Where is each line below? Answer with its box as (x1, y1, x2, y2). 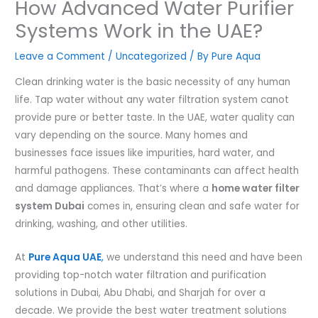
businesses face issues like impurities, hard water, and (15, 146, 275, 160)
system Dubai (15, 199, 85, 214)
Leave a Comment (15, 50, 106, 64)
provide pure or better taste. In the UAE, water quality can (15, 111, 295, 125)
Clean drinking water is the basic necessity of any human (15, 75, 291, 89)
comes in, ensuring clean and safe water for (84, 199, 300, 214)
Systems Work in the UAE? (15, 17, 263, 45)
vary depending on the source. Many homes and (15, 128, 248, 143)
